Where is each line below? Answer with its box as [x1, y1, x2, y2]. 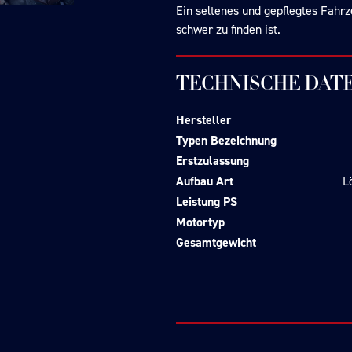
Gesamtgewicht [176, 234, 256, 251]
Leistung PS [176, 193, 237, 211]
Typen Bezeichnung [176, 132, 277, 149]
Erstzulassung [176, 152, 252, 170]
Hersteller [176, 112, 232, 129]
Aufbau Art [176, 173, 233, 190]
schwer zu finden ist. [176, 21, 280, 38]
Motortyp [176, 214, 225, 231]
